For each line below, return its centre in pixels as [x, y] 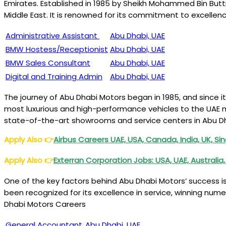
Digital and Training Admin [54, 76]
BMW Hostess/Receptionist [57, 49]
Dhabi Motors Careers [45, 204]
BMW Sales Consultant [48, 63]
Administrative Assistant [52, 36]
